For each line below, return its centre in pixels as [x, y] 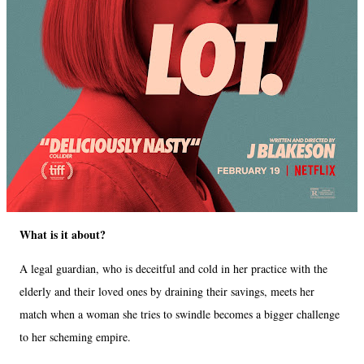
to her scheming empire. [77, 336]
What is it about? [65, 234]
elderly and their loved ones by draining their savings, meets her [167, 291]
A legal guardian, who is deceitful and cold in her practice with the [173, 268]
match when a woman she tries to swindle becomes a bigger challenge [180, 314]
